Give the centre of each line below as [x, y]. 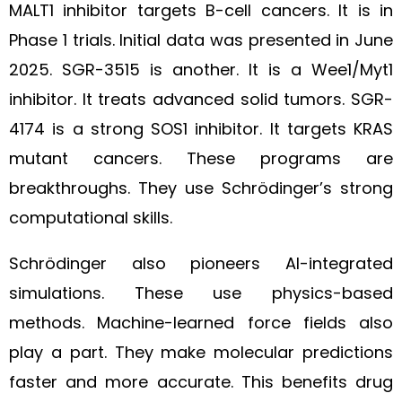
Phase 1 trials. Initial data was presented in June [201, 40]
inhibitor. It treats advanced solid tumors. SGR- [201, 99]
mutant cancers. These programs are [201, 158]
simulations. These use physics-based [201, 293]
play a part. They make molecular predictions [201, 352]
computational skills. [91, 218]
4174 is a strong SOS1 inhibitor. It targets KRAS [201, 129]
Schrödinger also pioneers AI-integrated [201, 263]
